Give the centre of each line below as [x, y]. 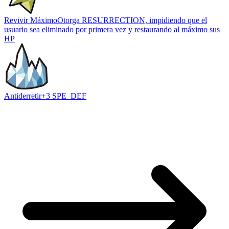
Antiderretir [23, 96]
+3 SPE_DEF [64, 96]
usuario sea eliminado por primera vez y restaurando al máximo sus [112, 30]
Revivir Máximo [31, 20]
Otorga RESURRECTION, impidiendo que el [132, 20]
